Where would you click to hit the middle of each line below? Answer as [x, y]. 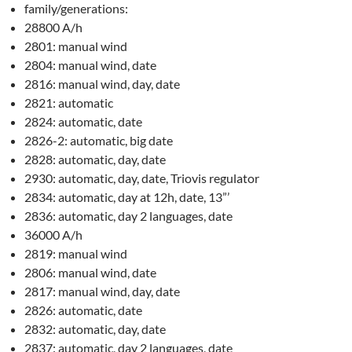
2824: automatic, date [84, 122]
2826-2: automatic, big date [99, 141]
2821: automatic [69, 103]
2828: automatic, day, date [95, 159]
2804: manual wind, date [91, 65]
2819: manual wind [76, 254]
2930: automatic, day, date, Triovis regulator [142, 178]
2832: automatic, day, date [95, 329]
